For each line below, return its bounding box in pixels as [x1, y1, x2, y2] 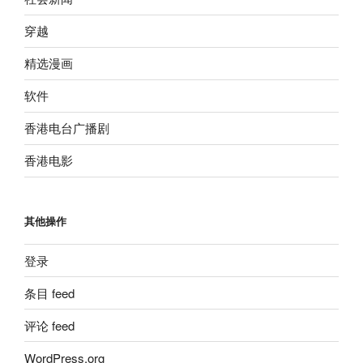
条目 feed [24, 284, 75, 301]
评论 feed [24, 316, 75, 334]
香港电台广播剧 [24, 119, 109, 137]
